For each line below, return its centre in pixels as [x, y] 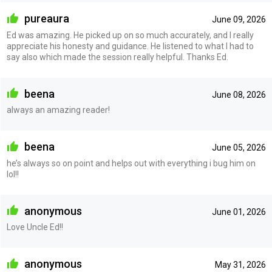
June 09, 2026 [239, 19]
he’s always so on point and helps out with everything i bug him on [131, 163]
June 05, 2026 [239, 148]
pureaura [45, 18]
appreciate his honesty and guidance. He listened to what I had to [130, 46]
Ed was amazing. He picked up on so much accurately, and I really [130, 35]
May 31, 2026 [240, 265]
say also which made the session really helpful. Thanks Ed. [117, 57]
